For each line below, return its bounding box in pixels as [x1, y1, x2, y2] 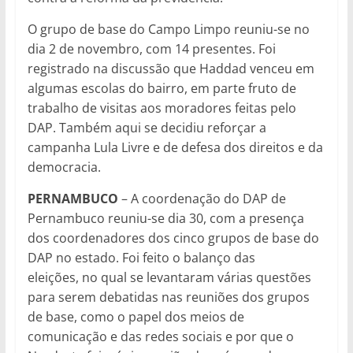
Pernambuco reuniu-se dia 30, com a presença [27, 209, 304, 227]
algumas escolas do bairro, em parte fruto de [27, 79, 296, 97]
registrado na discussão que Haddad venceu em [27, 59, 314, 77]
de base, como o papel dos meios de [27, 307, 244, 325]
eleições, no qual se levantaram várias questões [27, 268, 311, 286]
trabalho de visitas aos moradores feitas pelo [27, 98, 296, 117]
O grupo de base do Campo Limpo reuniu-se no [27, 20, 310, 38]
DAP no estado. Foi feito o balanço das [27, 248, 255, 266]
